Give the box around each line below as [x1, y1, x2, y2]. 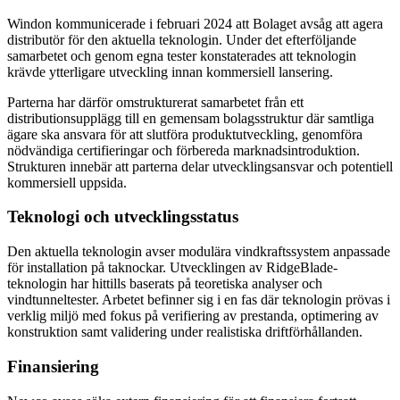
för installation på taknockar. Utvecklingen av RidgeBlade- [7, 260, 337, 276]
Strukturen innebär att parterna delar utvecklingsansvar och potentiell [7, 158, 393, 174]
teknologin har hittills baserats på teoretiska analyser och [7, 276, 322, 292]
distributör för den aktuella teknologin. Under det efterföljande [7, 31, 356, 47]
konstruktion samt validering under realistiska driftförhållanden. [7, 324, 362, 340]
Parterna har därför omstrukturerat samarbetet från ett [7, 94, 304, 110]
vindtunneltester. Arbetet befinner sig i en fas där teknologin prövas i [7, 292, 390, 308]
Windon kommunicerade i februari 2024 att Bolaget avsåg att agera [7, 15, 383, 31]
